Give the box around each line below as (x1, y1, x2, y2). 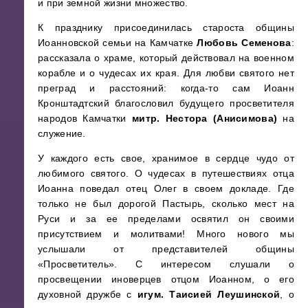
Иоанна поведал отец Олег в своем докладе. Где (38, 182, 294, 194)
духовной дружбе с (38, 288, 137, 300)
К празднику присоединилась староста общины (38, 21, 294, 33)
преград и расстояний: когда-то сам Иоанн (38, 82, 294, 93)
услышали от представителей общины (38, 243, 294, 254)
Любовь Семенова (197, 36, 291, 48)
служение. (38, 127, 86, 139)
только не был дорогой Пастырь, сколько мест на (38, 197, 294, 209)
